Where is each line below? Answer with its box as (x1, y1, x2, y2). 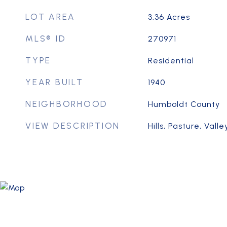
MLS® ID (25, 33, 66, 44)
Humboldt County (147, 99, 220, 109)
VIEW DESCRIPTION (25, 121, 120, 131)
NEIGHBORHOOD (25, 99, 108, 109)
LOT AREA (25, 12, 75, 22)
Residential (147, 56, 194, 65)
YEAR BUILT (25, 77, 84, 87)
